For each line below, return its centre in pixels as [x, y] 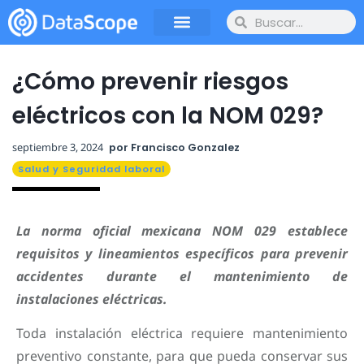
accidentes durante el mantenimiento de [182, 276]
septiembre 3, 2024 [58, 147]
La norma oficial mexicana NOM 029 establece [182, 230]
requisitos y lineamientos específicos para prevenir [182, 253]
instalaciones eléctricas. [92, 299]
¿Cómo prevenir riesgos [150, 81]
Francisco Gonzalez [184, 147]
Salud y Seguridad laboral [91, 169]
